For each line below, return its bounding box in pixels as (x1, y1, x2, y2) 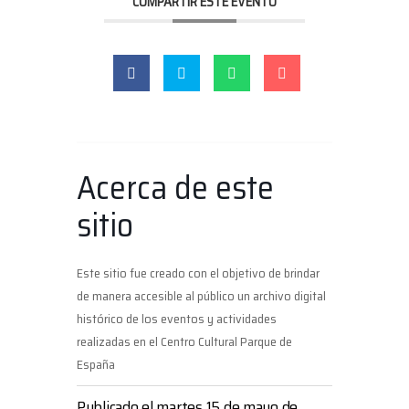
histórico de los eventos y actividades (77, 309, 277, 329)
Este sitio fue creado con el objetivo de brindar (77, 263, 320, 283)
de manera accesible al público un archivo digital (77, 286, 326, 306)
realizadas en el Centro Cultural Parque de (77, 331, 292, 351)
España (77, 354, 115, 374)
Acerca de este (77, 162, 274, 214)
